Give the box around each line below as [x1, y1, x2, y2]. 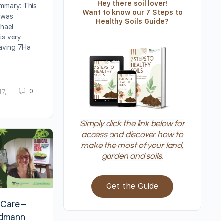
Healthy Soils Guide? [96, 17, 169, 25]
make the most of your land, [81, 141, 184, 150]
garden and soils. [101, 152, 163, 161]
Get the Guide [106, 182, 158, 191]
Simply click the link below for [80, 119, 184, 129]
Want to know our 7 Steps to [82, 8, 183, 16]
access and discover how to [81, 130, 183, 140]
